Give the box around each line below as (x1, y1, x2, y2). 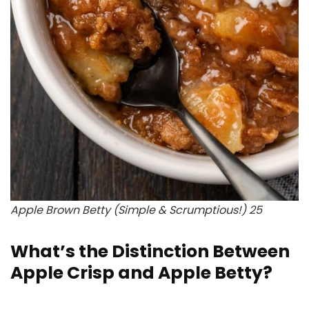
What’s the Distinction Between (10, 239, 290, 263)
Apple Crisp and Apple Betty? (10, 261, 272, 285)
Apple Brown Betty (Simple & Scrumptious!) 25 (10, 202, 262, 218)
